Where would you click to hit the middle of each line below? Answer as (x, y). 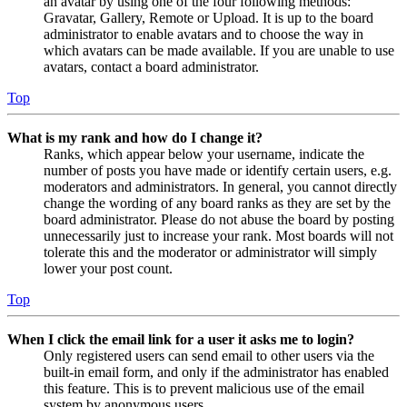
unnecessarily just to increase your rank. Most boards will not (218, 235)
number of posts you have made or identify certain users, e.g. (218, 170)
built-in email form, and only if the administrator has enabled (216, 372)
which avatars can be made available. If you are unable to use (219, 50)
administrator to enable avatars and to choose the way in (203, 34)
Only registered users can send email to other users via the (209, 355)
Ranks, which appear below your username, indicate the (204, 154)
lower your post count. (108, 268)
